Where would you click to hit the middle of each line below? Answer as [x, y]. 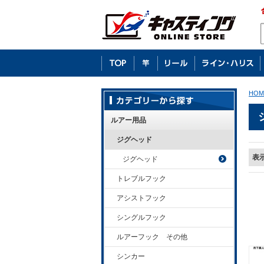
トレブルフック [141, 179]
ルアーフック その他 [152, 237]
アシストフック [141, 198]
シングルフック [141, 217]
